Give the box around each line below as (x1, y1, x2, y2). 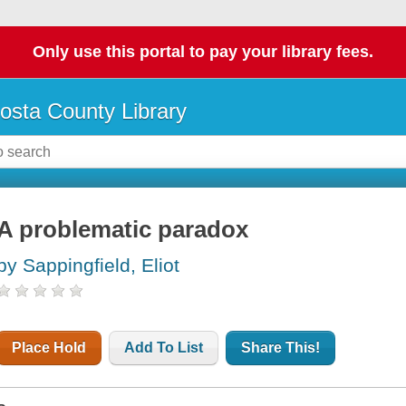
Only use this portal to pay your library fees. (33, 43, 373, 62)
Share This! (241, 340, 321, 356)
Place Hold (12, 340, 87, 356)
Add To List (124, 340, 204, 356)
